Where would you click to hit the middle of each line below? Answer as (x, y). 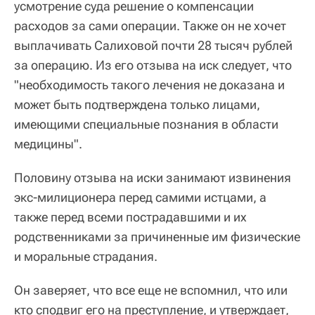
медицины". (48, 144)
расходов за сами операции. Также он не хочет (150, 26)
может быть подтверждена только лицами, (137, 105)
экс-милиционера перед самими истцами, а (140, 198)
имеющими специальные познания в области (146, 124)
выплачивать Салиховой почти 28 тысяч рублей (153, 46)
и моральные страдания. (86, 257)
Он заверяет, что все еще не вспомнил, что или (151, 290)
